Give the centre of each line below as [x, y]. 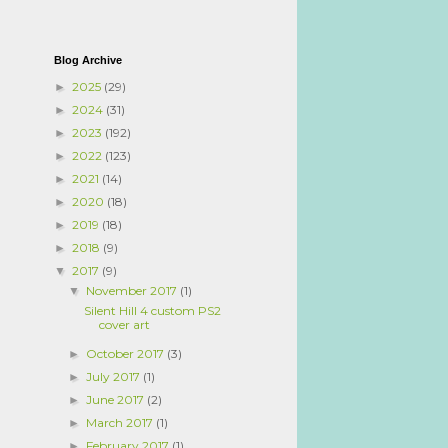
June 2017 [117, 399]
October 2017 [127, 353]
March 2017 [121, 422]
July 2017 [115, 376]
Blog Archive [88, 60]
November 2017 [133, 290]
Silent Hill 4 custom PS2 [152, 310]
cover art [124, 324]
